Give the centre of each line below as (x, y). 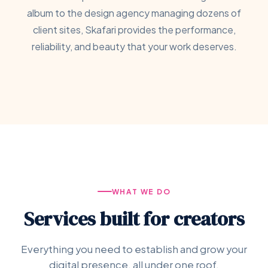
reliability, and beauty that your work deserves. (134, 47)
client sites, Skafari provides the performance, (134, 30)
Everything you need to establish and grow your (134, 249)
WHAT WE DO (141, 191)
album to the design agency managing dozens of (134, 13)
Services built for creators (134, 219)
